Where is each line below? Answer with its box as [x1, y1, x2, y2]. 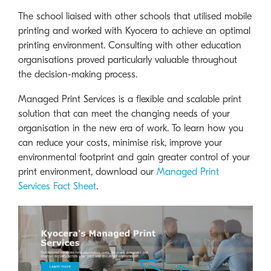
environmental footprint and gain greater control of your [18, 151, 250, 163]
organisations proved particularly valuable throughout [18, 54, 237, 65]
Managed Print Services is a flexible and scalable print [18, 93, 241, 105]
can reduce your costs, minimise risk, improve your [18, 137, 222, 148]
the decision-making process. [18, 68, 137, 80]
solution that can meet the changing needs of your [18, 108, 230, 119]
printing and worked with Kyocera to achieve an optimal [18, 25, 250, 36]
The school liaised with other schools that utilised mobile [18, 10, 252, 22]
